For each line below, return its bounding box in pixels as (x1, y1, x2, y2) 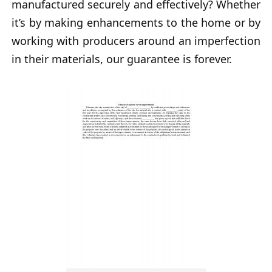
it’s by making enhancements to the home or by (12, 15, 260, 30)
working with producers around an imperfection (12, 33, 260, 49)
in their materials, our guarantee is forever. (12, 52, 232, 67)
